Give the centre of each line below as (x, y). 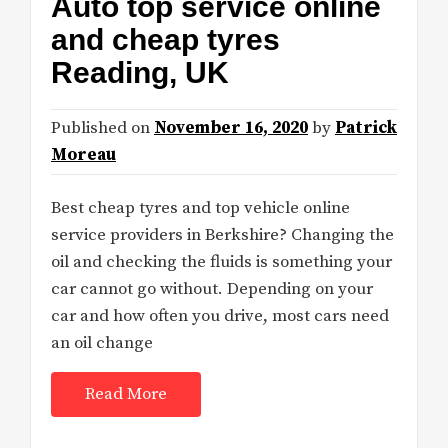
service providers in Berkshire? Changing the (222, 235)
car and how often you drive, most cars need (220, 316)
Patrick (366, 128)
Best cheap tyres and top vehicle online (200, 208)
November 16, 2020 (231, 128)
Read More (126, 394)
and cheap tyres (165, 40)
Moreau (83, 155)
